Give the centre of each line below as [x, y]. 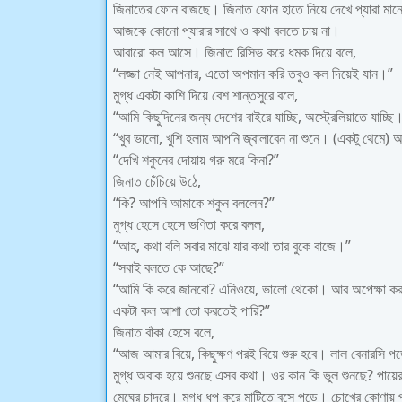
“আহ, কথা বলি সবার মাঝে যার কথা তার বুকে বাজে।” [232, 246]
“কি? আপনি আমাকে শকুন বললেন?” [194, 203]
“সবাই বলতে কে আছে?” [169, 267]
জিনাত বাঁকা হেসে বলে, [164, 332]
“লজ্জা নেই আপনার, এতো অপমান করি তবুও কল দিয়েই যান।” [253, 74]
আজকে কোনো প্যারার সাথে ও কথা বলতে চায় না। [227, 31]
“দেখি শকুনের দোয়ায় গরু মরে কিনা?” [196, 160]
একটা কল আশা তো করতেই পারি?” [192, 310]
